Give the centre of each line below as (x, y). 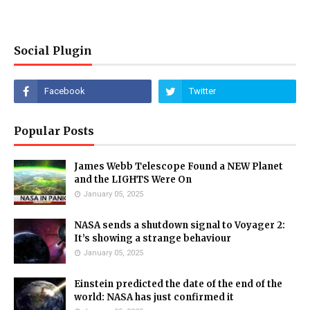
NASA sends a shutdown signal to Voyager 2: (180, 225)
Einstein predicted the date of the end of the (178, 284)
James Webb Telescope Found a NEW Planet (179, 166)
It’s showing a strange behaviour (153, 238)
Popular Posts (54, 131)
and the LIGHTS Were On (133, 180)
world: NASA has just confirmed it (154, 297)
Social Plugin (53, 51)
